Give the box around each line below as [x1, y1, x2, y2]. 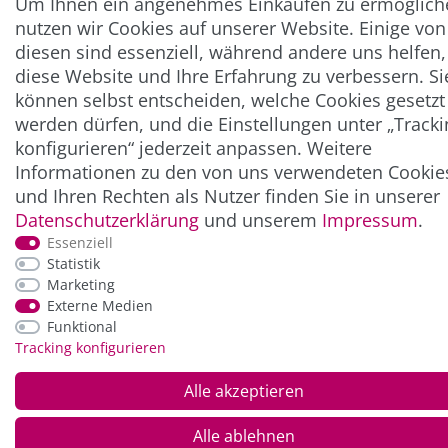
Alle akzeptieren [184, 380, 304, 402]
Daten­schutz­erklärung [15, 208, 199, 232]
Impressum [322, 208, 418, 232]
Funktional [46, 317, 117, 336]
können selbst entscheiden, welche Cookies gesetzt [15, 88, 445, 112]
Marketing [46, 275, 115, 294]
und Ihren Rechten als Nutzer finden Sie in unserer [15, 184, 440, 208]
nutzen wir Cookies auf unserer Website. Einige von [15, 16, 446, 40]
